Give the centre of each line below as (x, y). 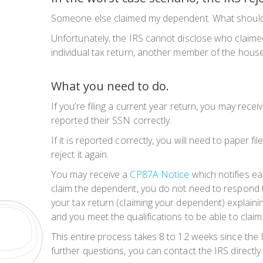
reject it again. (80, 155)
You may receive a (91, 175)
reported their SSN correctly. (112, 121)
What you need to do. (110, 86)
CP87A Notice (160, 175)
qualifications (155, 217)
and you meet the (89, 217)
